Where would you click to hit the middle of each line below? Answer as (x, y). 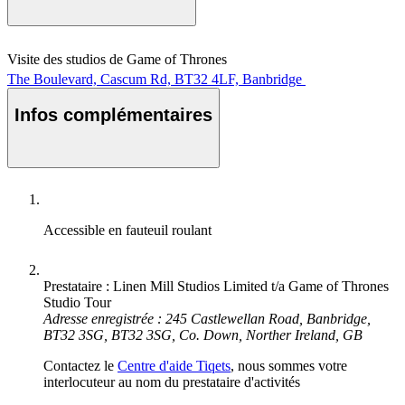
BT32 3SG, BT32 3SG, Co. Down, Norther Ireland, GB (203, 334)
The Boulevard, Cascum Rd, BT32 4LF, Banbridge (155, 79)
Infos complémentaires (113, 115)
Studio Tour (77, 302)
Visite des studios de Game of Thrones (117, 59)
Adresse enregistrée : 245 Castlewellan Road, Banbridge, (207, 318)
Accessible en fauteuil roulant (127, 230)
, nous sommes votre (289, 365)
